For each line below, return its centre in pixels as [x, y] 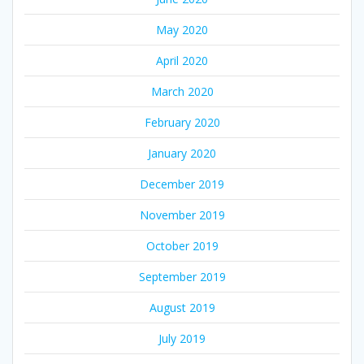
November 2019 [182, 214]
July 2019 [182, 338]
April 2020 [182, 60]
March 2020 [182, 91]
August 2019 [182, 307]
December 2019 [182, 184]
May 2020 [182, 29]
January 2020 [182, 153]
